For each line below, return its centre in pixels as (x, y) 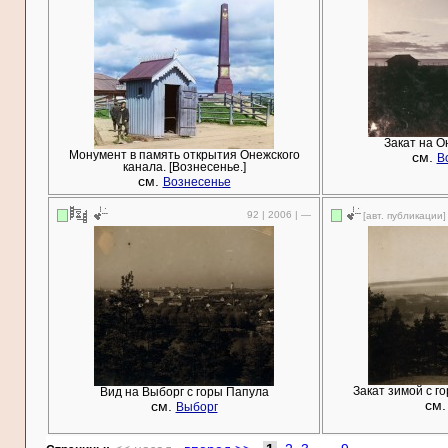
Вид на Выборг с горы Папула (184, 392)
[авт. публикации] (404, 215)
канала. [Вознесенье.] (184, 167)
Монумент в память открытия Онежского (184, 155)
